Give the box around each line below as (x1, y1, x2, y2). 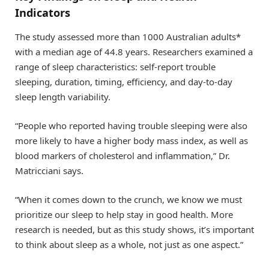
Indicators (15, 5, 70, 20)
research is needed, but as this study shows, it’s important (15, 223, 254, 235)
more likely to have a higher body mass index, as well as (15, 134, 248, 147)
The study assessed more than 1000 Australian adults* (15, 30, 241, 43)
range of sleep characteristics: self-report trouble (15, 60, 216, 73)
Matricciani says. (15, 164, 83, 177)
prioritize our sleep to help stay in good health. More (15, 208, 233, 220)
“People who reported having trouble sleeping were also (15, 119, 247, 131)
